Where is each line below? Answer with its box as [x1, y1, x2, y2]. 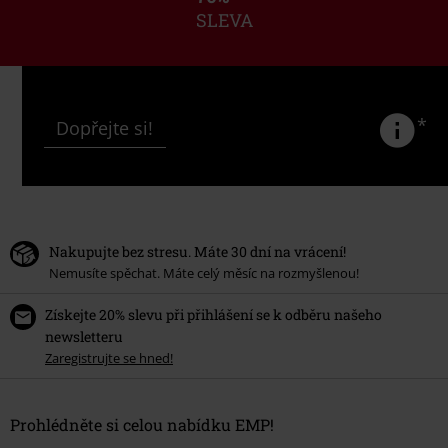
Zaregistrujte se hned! [45, 348, 173, 367]
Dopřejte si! [51, 115, 159, 140]
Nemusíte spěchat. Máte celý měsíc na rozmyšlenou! [49, 263, 359, 282]
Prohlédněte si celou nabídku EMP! [10, 413, 274, 435]
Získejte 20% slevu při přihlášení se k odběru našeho [45, 304, 382, 324]
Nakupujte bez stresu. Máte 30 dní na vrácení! [49, 241, 346, 261]
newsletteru [45, 326, 123, 346]
